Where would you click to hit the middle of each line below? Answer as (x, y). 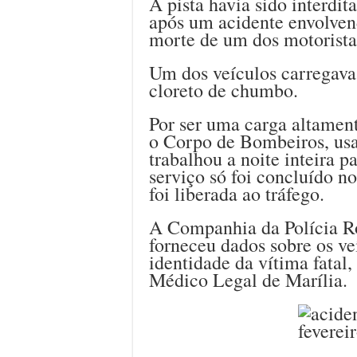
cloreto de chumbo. (224, 90)
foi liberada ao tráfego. (237, 193)
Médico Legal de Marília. (248, 279)
